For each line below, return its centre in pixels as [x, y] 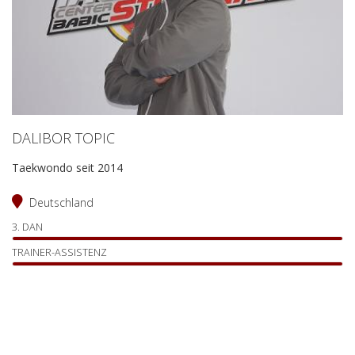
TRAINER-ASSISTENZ [59, 252]
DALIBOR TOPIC [63, 137]
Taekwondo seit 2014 [67, 167]
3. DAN [27, 227]
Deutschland [61, 202]
